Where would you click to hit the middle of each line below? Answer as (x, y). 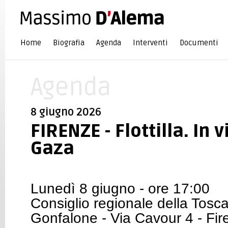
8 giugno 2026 (66, 112)
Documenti (199, 43)
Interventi (150, 43)
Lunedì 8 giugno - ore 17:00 (120, 189)
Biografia (69, 43)
